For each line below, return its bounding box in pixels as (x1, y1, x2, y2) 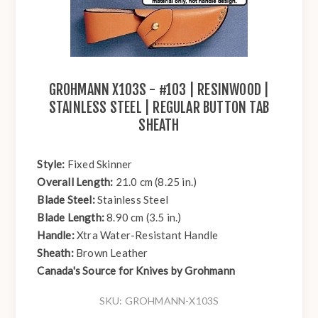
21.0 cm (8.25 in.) (115, 175, 197, 189)
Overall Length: (37, 175, 116, 189)
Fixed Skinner (67, 158, 133, 171)
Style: (37, 158, 67, 171)
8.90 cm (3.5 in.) (106, 211, 182, 224)
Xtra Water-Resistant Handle (77, 229, 219, 242)
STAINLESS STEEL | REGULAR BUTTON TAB (48, 99, 270, 117)
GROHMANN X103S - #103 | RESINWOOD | (48, 81, 270, 99)
